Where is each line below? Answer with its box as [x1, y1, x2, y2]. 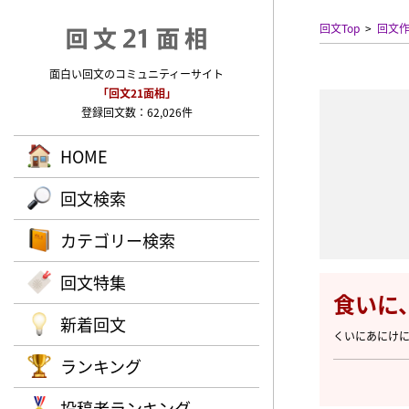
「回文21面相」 [97, 85, 176, 100]
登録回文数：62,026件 [80, 104, 193, 120]
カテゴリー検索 [60, 228, 175, 252]
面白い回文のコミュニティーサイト [49, 66, 224, 81]
